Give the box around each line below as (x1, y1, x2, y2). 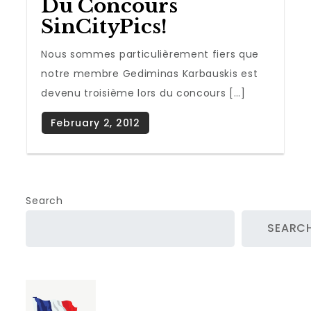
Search (26, 193, 63, 208)
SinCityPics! (41, 14, 168, 39)
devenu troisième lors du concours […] (41, 85, 246, 100)
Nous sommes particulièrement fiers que (41, 47, 260, 61)
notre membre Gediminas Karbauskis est (41, 66, 258, 81)
